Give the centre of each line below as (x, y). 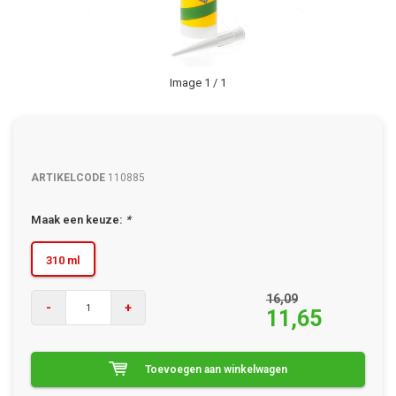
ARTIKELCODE (68, 178)
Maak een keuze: (78, 220)
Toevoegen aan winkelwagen (216, 369)
